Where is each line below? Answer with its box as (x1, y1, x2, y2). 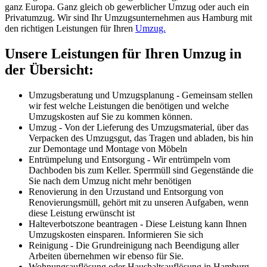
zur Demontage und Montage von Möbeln (29, 143, 187, 154)
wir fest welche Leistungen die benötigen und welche (29, 100, 229, 111)
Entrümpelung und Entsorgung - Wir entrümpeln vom (29, 154, 230, 164)
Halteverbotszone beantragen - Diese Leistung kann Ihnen (29, 218, 247, 229)
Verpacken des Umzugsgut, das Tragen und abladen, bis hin (29, 132, 253, 143)
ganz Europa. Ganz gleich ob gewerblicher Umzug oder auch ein (5, 2, 249, 13)
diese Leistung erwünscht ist (29, 207, 135, 218)
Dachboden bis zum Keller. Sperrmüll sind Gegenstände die (29, 164, 253, 175)
